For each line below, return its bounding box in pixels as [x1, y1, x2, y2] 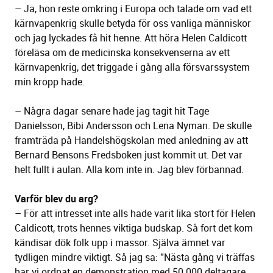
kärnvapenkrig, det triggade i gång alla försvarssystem [15, 60, 250, 74]
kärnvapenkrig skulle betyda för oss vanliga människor [15, 16, 251, 30]
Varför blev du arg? [15, 192, 98, 206]
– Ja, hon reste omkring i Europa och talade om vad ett [15, 2, 252, 16]
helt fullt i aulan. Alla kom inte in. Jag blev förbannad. [15, 163, 244, 177]
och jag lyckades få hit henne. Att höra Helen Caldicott [15, 31, 247, 45]
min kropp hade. [15, 75, 85, 89]
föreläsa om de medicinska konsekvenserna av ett [15, 46, 230, 60]
